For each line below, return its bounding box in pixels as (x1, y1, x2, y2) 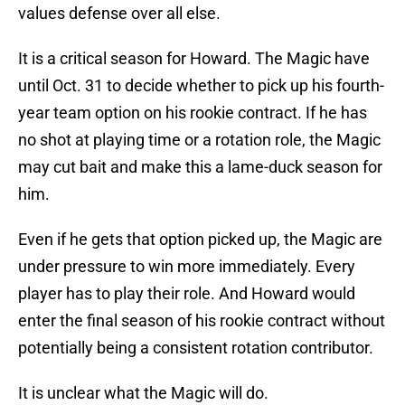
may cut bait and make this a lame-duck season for (18, 157, 382, 177)
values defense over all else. (18, 4, 221, 24)
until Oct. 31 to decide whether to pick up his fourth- (18, 76, 384, 96)
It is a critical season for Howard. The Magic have (18, 49, 370, 69)
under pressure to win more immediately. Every (18, 257, 355, 277)
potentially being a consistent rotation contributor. (18, 338, 373, 358)
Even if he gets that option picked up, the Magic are (18, 230, 382, 250)
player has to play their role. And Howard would (18, 284, 355, 304)
